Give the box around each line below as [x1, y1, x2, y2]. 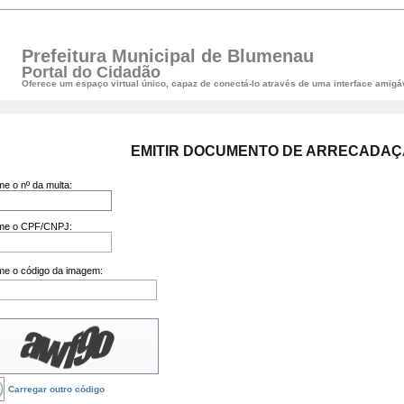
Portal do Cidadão [22, 63, 161, 81]
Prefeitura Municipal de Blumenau [22, 46, 314, 66]
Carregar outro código [8, 384, 105, 394]
